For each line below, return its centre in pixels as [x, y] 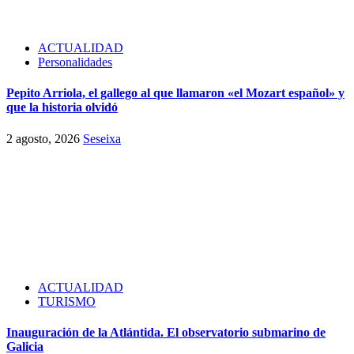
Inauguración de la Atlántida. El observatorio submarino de [166, 332]
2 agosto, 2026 [45, 138]
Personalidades [75, 62]
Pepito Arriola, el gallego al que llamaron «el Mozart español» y [175, 93]
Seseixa [102, 138]
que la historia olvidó [62, 107]
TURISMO [67, 301]
